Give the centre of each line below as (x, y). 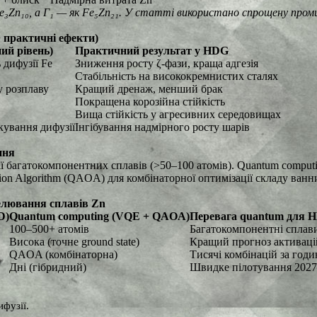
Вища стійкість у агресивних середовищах (178, 114)
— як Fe (74, 12)
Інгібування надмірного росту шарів (162, 127)
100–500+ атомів (49, 229)
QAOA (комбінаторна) (63, 254)
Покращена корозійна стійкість (150, 102)
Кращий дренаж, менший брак (149, 89)
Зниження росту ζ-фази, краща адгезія (167, 63)
